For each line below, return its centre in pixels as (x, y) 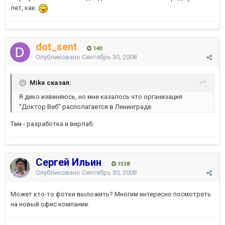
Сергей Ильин (69, 162)
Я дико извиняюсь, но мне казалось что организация (101, 97)
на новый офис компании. (50, 204)
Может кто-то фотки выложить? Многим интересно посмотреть (111, 194)
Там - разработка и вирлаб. (52, 124)
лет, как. (24, 8)
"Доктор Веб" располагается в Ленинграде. (86, 107)
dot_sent (56, 47)
